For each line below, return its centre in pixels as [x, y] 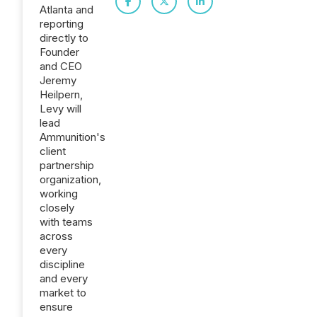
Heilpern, [61, 94]
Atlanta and [67, 10]
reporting [62, 24]
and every [64, 278]
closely [57, 208]
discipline [62, 264]
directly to [64, 38]
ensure [56, 307]
